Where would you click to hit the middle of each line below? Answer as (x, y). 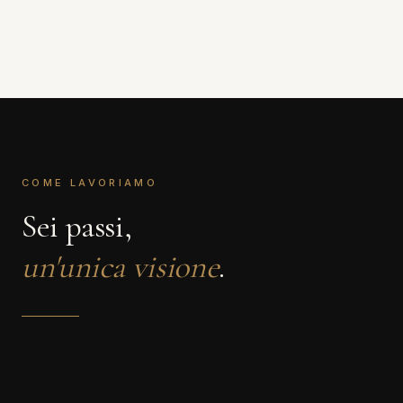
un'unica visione (121, 267)
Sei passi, (77, 226)
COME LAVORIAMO (90, 183)
